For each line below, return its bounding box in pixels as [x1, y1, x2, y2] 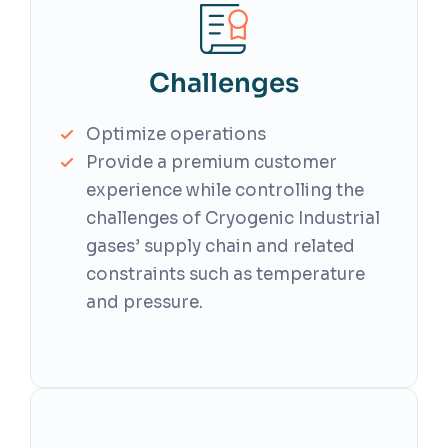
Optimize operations [86, 124, 266, 145]
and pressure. [86, 292, 203, 313]
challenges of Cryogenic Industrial [86, 208, 380, 229]
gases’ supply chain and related [86, 236, 355, 257]
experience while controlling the [86, 180, 364, 201]
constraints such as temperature [86, 264, 365, 285]
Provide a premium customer [86, 152, 337, 173]
